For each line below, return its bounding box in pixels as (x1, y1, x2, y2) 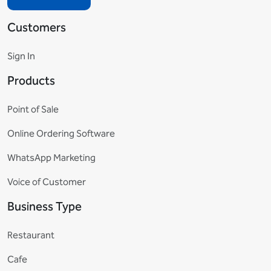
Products (7, 73, 55, 88)
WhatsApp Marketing (7, 152, 96, 164)
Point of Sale (7, 103, 59, 116)
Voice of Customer (7, 176, 86, 188)
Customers (7, 20, 66, 35)
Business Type (7, 199, 82, 214)
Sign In (7, 50, 35, 62)
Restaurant (7, 229, 54, 241)
